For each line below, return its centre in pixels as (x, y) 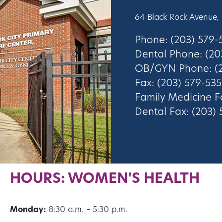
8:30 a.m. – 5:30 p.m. (87, 210)
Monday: (28, 210)
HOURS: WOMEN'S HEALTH (105, 180)
